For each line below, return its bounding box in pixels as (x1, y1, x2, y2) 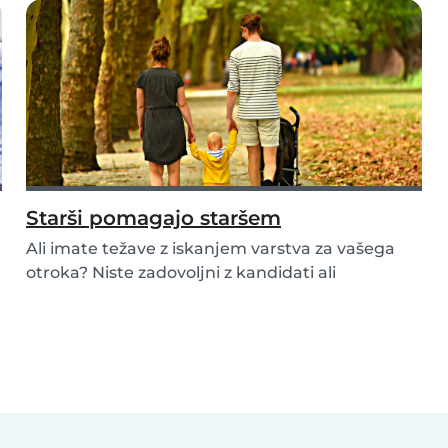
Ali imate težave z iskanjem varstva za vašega (26, 239, 395, 259)
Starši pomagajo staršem (26, 206, 281, 231)
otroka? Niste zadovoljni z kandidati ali (26, 263, 336, 283)
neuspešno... (26, 287, 128, 307)
